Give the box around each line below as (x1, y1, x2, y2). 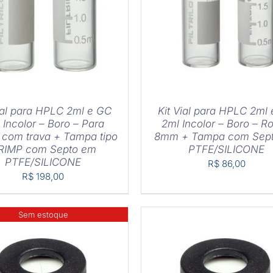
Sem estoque (18, 209, 68, 219)
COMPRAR (159, 2, 215, 15)
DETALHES (52, 2, 110, 15)
